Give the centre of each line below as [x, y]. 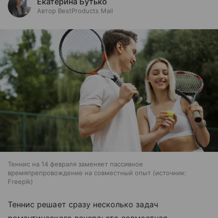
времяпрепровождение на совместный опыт [79, 173]
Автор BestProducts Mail [75, 11]
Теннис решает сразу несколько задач [83, 205]
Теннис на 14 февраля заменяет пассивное [75, 164]
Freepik [19, 182]
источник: [171, 173]
